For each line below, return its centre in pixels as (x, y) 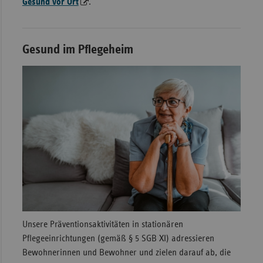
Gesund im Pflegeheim (77, 50)
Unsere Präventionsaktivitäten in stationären (102, 225)
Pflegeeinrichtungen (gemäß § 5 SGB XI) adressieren (118, 239)
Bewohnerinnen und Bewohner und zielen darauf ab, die (126, 253)
